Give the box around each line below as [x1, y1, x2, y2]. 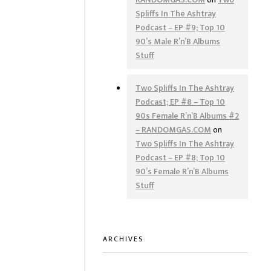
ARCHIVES [103, 233, 143, 246]
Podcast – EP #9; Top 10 [135, 20, 225, 34]
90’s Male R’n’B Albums [135, 34, 220, 48]
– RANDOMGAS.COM [135, 123, 211, 137]
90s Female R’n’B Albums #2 [135, 109, 239, 123]
